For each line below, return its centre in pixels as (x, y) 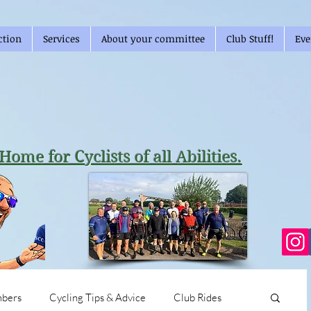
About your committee (153, 39)
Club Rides (197, 297)
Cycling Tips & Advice (98, 297)
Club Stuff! (250, 39)
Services (61, 39)
